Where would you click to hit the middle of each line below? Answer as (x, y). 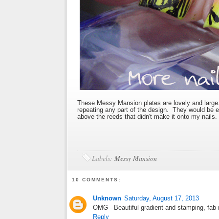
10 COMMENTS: (97, 179)
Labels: (103, 158)
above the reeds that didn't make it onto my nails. (147, 117)
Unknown (107, 198)
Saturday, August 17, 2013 (162, 198)
